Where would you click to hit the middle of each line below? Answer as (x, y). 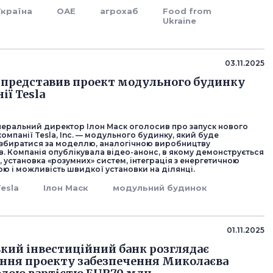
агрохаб (119, 11)
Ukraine (180, 21)
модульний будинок (160, 188)
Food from (187, 11)
